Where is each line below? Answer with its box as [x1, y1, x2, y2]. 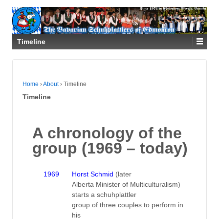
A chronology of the [32, 124, 182, 142]
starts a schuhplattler [71, 190, 136, 198]
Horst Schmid [71, 170, 115, 178]
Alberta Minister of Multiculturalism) [71, 180, 180, 188]
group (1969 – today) [32, 139, 188, 157]
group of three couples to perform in [71, 200, 183, 209]
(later [115, 170, 131, 178]
